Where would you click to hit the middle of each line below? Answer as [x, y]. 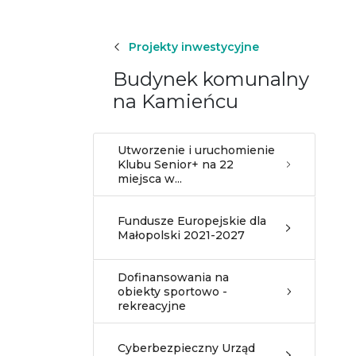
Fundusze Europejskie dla [192, 221]
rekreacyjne [152, 306]
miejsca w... [150, 179]
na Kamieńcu [176, 101]
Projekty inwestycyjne [194, 47]
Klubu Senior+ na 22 [176, 164]
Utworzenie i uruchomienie [196, 150]
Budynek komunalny [211, 79]
